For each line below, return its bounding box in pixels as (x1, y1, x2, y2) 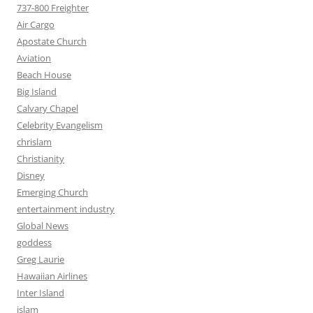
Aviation (17, 51, 51, 64)
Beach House (17, 68, 71, 81)
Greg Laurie (17, 252, 64, 265)
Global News (17, 219, 68, 232)
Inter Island (17, 286, 64, 299)
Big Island (17, 85, 57, 98)
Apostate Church (17, 34, 87, 48)
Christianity (17, 152, 64, 165)
